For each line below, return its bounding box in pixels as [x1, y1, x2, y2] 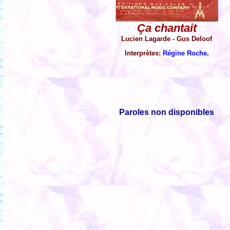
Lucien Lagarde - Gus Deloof [121, 35, 213, 43]
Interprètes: [125, 49, 163, 57]
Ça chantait [137, 22, 197, 35]
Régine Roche [163, 49, 207, 57]
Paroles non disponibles [119, 108, 215, 117]
